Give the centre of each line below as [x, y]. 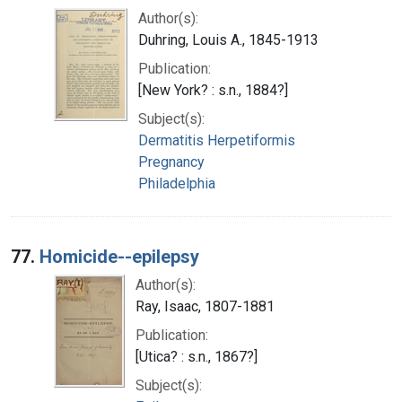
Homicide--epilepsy [119, 256]
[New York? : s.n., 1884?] [213, 90]
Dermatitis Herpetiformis [217, 140]
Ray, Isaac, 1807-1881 [205, 306]
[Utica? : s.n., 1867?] [197, 356]
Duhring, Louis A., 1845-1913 [228, 39]
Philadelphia [177, 183]
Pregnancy [171, 162]
